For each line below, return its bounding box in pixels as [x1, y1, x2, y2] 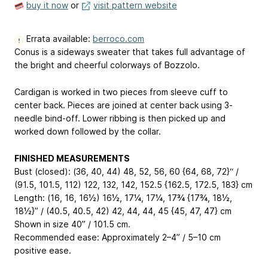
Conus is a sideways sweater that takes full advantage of [14, 47, 245, 57]
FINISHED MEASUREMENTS [14, 153, 130, 163]
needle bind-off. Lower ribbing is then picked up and [14, 112, 226, 123]
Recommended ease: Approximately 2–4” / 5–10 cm [14, 232, 221, 242]
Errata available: [24, 33, 93, 44]
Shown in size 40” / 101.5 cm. [14, 218, 130, 229]
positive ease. [14, 245, 71, 255]
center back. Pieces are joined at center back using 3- [14, 99, 233, 110]
